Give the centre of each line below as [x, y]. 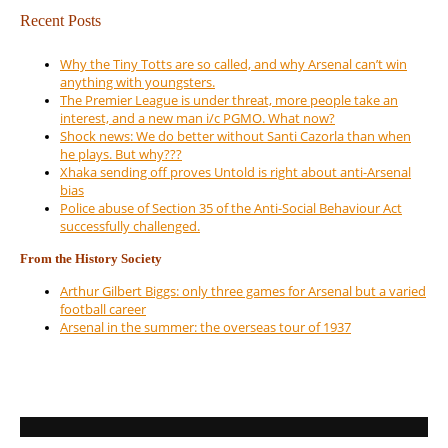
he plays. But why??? [121, 154]
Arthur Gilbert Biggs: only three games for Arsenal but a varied [243, 291]
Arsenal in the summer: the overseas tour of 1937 [205, 327]
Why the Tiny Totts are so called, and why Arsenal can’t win [233, 64]
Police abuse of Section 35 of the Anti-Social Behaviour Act [231, 208]
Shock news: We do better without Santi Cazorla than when [235, 136]
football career [103, 309]
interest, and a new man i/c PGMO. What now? [197, 118]
